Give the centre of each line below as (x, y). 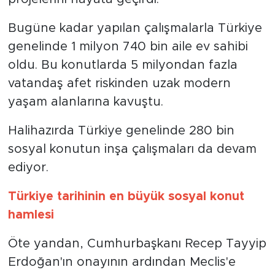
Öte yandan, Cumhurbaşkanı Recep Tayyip (137, 244)
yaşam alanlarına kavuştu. (85, 102)
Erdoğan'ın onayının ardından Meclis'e (122, 262)
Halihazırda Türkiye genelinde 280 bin (121, 131)
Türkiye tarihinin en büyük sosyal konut (126, 197)
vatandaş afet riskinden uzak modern (119, 84)
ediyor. (28, 168)
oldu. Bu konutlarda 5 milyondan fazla (122, 65)
